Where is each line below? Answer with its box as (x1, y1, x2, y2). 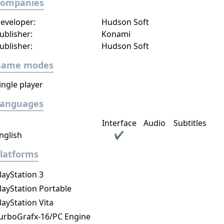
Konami (101, 28, 130, 39)
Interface (101, 117, 136, 128)
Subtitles (173, 117, 207, 128)
